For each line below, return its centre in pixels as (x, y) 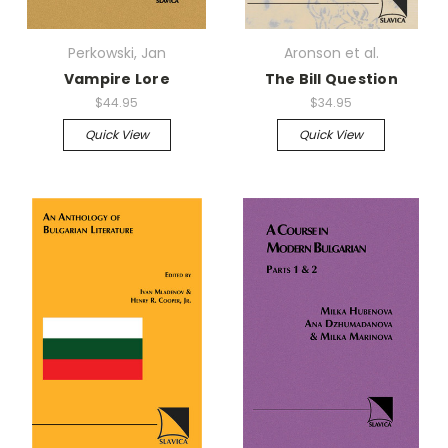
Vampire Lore (116, 79)
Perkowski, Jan (116, 53)
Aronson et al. (331, 53)
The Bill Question (331, 79)
